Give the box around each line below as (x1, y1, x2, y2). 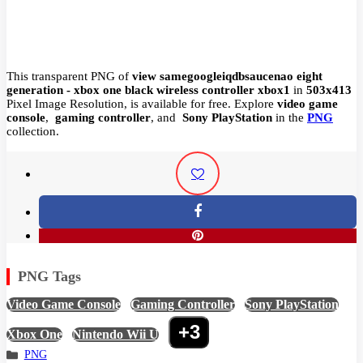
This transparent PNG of (6, 69, 132, 83)
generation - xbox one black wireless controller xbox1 (6, 83, 290, 96)
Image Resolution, (35, 96, 127, 110)
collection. (6, 124, 59, 138)
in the (272, 110, 307, 124)
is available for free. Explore (130, 96, 277, 110)
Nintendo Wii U (72, 327, 159, 341)
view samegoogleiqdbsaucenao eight (132, 69, 322, 83)
